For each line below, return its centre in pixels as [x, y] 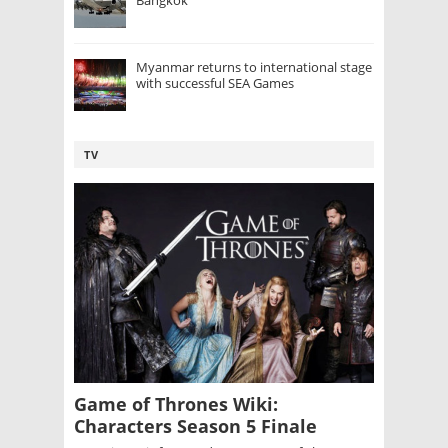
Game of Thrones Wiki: [176, 404]
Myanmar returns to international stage [254, 67]
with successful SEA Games [215, 83]
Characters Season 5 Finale [195, 426]
